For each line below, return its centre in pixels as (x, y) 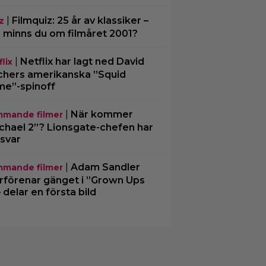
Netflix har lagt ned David (82, 61)
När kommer (102, 114)
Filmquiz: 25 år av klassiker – (80, 20)
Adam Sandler (105, 167)
